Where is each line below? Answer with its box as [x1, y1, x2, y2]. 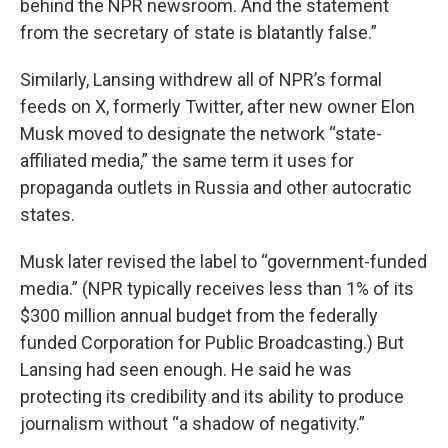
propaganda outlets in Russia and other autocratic [20, 177, 412, 198]
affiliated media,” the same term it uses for [20, 150, 354, 171]
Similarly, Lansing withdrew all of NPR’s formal [20, 69, 382, 90]
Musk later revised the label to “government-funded [20, 251, 427, 272]
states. [20, 204, 75, 225]
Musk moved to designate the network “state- [20, 123, 382, 144]
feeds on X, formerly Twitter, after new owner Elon [20, 96, 415, 117]
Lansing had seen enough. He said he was [20, 359, 352, 380]
